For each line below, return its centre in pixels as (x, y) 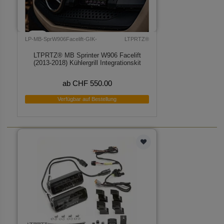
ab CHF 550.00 (87, 83)
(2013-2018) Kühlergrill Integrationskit (87, 62)
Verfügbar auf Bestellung (87, 99)
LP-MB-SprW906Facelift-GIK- (61, 39)
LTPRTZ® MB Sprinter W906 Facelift (87, 55)
